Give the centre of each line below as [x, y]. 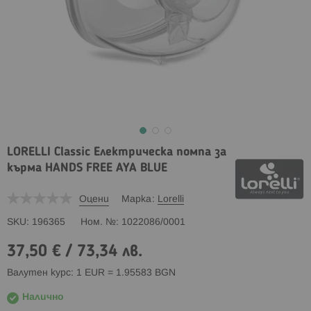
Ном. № [98, 222]
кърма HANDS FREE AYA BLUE [87, 168]
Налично [43, 297]
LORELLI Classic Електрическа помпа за [117, 152]
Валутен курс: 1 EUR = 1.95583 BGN [91, 273]
